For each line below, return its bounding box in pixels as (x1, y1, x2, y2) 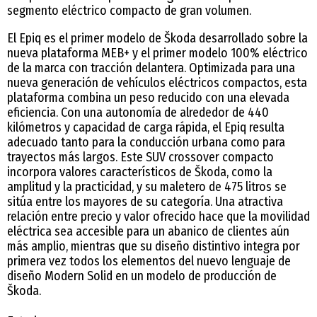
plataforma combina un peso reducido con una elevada (7, 89, 289, 105)
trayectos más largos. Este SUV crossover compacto (7, 149, 274, 165)
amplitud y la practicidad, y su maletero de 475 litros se (7, 178, 287, 195)
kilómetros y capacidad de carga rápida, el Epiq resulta (7, 119, 284, 135)
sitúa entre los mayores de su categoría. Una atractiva (7, 193, 283, 209)
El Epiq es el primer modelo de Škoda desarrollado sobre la (7, 30, 308, 46)
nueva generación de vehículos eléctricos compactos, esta (7, 74, 307, 91)
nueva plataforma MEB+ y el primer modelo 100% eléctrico (7, 45, 308, 61)
